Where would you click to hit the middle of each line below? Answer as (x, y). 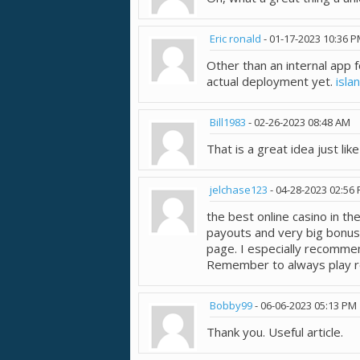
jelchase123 (239, 190)
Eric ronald (235, 39)
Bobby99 (231, 306)
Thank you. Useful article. (275, 332)
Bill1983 (228, 123)
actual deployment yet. (271, 82)
